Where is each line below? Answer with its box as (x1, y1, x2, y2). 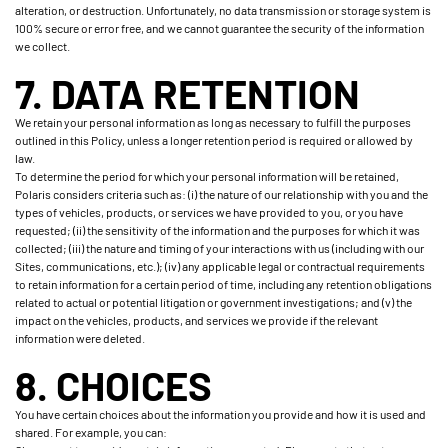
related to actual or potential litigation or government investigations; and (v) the (15, 295, 412, 309)
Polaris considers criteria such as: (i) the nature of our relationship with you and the (15, 187, 428, 201)
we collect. (15, 39, 70, 53)
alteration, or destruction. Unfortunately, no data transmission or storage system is (15, 3, 431, 17)
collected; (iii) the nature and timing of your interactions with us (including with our (15, 241, 424, 255)
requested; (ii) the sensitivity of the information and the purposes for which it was (15, 223, 420, 237)
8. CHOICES (15, 361, 212, 409)
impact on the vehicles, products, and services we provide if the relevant (15, 313, 378, 327)
